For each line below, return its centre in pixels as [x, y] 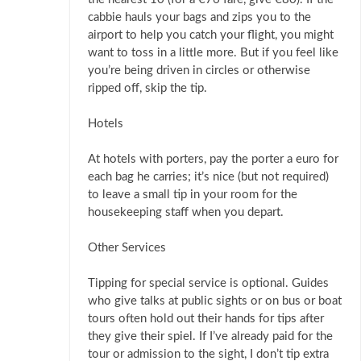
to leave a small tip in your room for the [193, 195]
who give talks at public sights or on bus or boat [215, 301]
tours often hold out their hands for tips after [206, 319]
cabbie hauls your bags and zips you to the [199, 18]
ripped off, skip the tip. [147, 89]
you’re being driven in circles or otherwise [199, 71]
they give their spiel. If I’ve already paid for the [210, 337]
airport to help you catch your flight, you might [211, 35]
